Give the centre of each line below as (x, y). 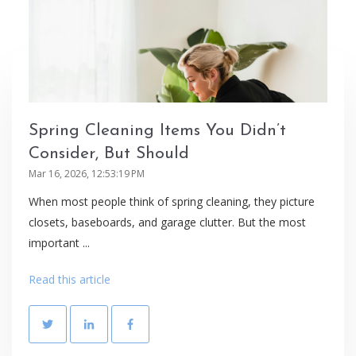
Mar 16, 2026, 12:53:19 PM (87, 174)
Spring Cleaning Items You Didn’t (157, 131)
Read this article (70, 279)
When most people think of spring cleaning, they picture (172, 202)
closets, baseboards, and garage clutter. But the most (167, 222)
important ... (59, 243)
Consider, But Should (109, 154)
